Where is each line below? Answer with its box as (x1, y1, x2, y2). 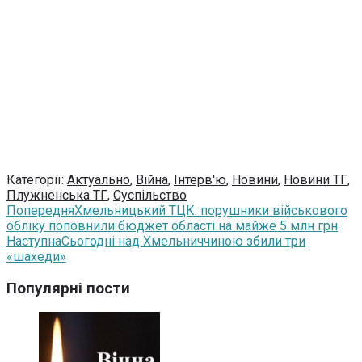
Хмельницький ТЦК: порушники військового (74, 202, 347, 218)
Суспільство (113, 187, 187, 203)
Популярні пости (6, 279, 130, 297)
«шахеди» (6, 248, 66, 264)
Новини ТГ (284, 171, 347, 187)
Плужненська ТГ (6, 187, 107, 203)
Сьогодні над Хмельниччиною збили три (61, 233, 305, 249)
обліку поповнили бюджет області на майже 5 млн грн (6, 217, 338, 234)
